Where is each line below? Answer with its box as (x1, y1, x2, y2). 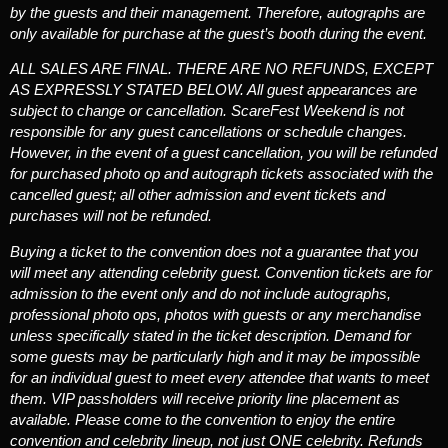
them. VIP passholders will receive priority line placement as (10, 389, 400, 407)
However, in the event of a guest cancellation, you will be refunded (10, 144, 437, 162)
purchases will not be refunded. (10, 207, 212, 225)
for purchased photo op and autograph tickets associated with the (10, 165, 433, 183)
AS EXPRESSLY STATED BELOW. (10, 81, 244, 99)
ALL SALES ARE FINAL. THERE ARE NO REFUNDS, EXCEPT (10, 60, 433, 78)
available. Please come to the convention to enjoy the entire (10, 410, 395, 428)
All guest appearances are (244, 81, 417, 99)
